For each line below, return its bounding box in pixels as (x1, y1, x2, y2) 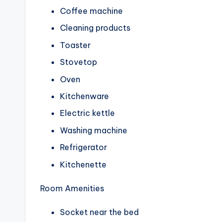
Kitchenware (60, 91, 109, 102)
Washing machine (60, 125, 127, 135)
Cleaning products (60, 23, 130, 33)
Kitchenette (60, 159, 107, 169)
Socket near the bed (60, 207, 139, 217)
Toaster (60, 40, 91, 50)
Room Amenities (40, 183, 104, 193)
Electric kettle (60, 108, 115, 118)
